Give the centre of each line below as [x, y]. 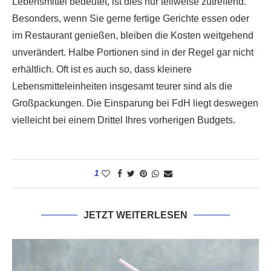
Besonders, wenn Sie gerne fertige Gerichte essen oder [131, 19]
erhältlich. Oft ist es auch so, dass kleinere [102, 70]
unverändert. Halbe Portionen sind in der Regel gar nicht [133, 53]
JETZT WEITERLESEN [135, 215]
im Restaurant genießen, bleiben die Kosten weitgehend [133, 36]
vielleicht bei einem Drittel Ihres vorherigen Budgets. [124, 120]
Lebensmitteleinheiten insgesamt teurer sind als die [122, 87]
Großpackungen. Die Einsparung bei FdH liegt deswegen [135, 103]
